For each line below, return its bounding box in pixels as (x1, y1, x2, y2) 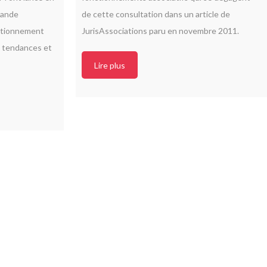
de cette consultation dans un (82, 8, 195, 19)
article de (195, 8, 230, 19)
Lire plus (94, 60, 125, 70)
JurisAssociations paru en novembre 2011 (82, 25, 237, 36)
